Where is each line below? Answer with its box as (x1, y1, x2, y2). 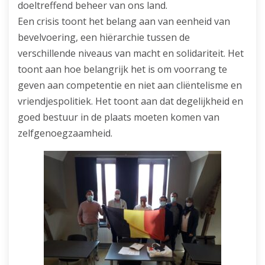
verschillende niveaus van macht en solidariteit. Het (18, 47, 244, 60)
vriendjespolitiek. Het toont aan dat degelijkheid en (18, 95, 243, 108)
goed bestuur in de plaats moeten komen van (18, 111, 219, 124)
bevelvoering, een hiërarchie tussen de (18, 31, 190, 44)
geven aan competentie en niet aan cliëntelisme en (18, 79, 242, 92)
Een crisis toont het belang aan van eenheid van (18, 15, 230, 28)
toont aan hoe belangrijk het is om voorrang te (18, 63, 227, 76)
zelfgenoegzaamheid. (18, 127, 112, 140)
